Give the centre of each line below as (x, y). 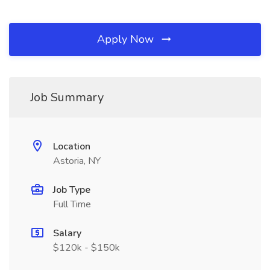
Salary (67, 233)
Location (72, 146)
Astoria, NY (77, 161)
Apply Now (127, 39)
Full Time (72, 204)
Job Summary (67, 97)
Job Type (72, 190)
